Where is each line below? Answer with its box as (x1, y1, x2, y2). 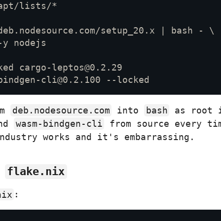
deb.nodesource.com (12, 105, 110, 116)
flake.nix (7, 165, 65, 178)
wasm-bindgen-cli (15, 118, 103, 129)
